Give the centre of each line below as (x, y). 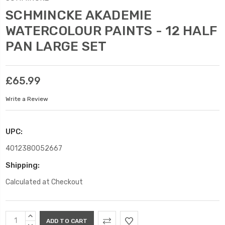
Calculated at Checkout (44, 182)
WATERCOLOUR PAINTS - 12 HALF (111, 31)
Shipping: (23, 165)
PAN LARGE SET (56, 46)
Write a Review (27, 99)
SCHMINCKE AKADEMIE (79, 15)
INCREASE (43, 216)
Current (20, 216)
